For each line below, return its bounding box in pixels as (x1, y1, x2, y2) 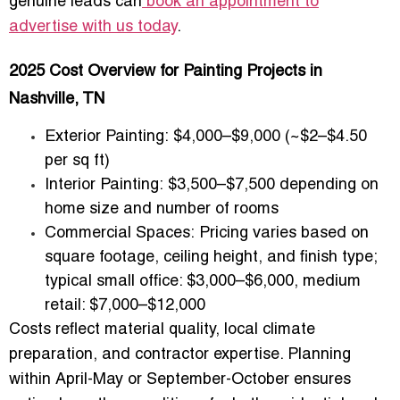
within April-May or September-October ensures (9, 371, 351, 387)
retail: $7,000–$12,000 (45, 297, 205, 313)
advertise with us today (9, 19, 177, 35)
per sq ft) (45, 153, 110, 169)
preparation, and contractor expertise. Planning (9, 346, 351, 362)
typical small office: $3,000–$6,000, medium (45, 273, 361, 289)
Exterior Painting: (45, 129, 169, 145)
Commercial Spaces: (45, 225, 195, 241)
